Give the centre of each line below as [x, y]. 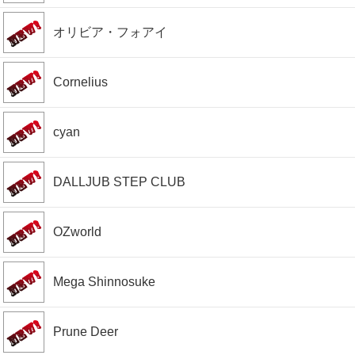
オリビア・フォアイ [110, 32]
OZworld [77, 232]
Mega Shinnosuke [104, 282]
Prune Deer [86, 332]
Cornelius [80, 82]
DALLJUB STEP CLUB [119, 182]
